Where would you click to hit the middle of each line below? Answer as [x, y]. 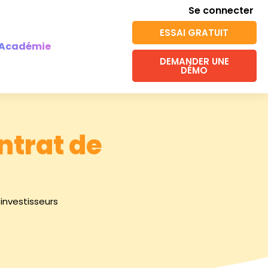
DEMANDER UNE [194, 61]
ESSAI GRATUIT [194, 33]
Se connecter [221, 10]
